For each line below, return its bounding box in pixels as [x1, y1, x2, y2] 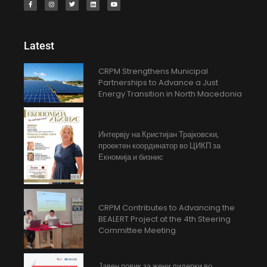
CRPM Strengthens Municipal [98, 66, 209, 77]
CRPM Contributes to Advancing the [98, 201, 235, 213]
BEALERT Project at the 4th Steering [98, 213, 231, 225]
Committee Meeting [98, 224, 176, 236]
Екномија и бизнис [98, 151, 164, 163]
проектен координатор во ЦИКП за [98, 140, 221, 152]
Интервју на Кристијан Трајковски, [98, 129, 219, 141]
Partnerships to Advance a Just [98, 77, 219, 89]
